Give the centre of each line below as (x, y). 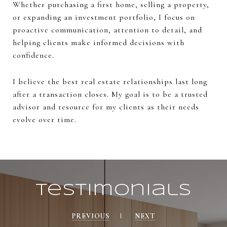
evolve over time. (45, 119)
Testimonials (113, 191)
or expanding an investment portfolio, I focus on (104, 17)
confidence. (33, 55)
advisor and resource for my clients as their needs (106, 107)
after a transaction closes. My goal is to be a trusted (110, 94)
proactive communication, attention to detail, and (107, 30)
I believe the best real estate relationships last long (110, 81)
